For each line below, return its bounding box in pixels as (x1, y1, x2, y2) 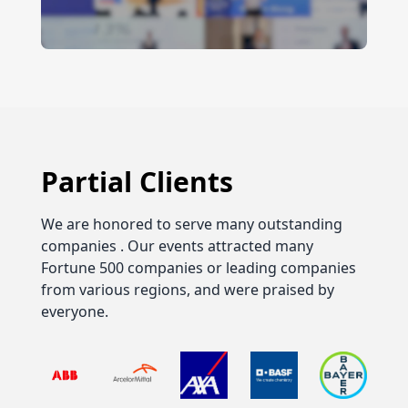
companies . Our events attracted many (40, 235, 313, 256)
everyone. (40, 301, 108, 321)
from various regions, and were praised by (40, 279, 334, 300)
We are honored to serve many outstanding (40, 213, 342, 234)
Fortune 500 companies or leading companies (40, 257, 356, 278)
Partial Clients (40, 162, 233, 200)
